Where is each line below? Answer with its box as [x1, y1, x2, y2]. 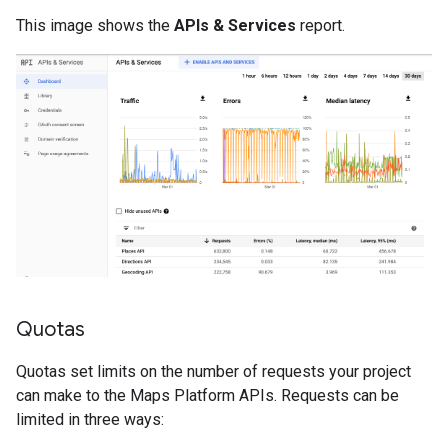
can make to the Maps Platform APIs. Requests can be [16, 385, 399, 405]
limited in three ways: [16, 409, 164, 429]
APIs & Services [174, 16, 296, 35]
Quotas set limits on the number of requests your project [16, 361, 411, 381]
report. [296, 16, 345, 35]
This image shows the [16, 16, 174, 35]
